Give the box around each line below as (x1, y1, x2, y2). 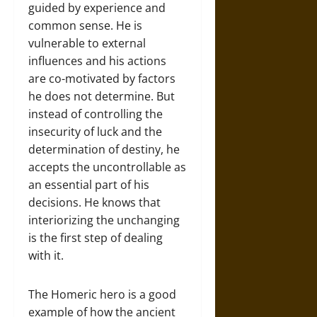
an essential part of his (28, 176, 149, 192)
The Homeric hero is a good (28, 286, 176, 302)
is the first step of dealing (28, 229, 163, 246)
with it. (28, 247, 64, 263)
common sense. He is (28, 17, 142, 33)
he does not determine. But (28, 88, 175, 104)
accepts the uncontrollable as (28, 158, 186, 175)
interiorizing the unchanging (28, 212, 180, 228)
